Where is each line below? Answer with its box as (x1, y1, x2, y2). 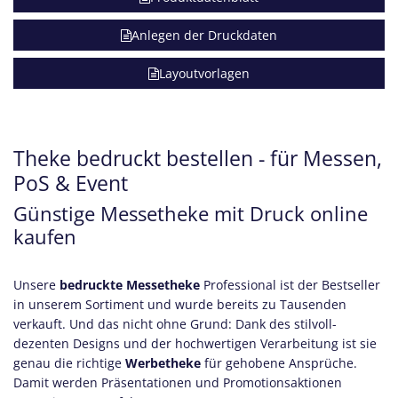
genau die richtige (13, 354, 125, 371)
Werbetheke (125, 354, 204, 371)
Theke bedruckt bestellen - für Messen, (13, 143, 382, 172)
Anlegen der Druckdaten (131, 26, 277, 44)
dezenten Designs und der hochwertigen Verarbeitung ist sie (13, 334, 377, 352)
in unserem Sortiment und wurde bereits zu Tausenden (13, 295, 346, 313)
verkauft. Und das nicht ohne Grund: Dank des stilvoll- (13, 314, 337, 332)
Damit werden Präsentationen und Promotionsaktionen (13, 373, 342, 391)
